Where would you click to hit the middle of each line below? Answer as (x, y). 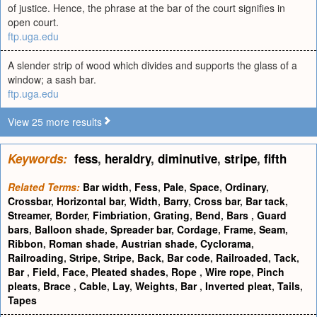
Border (71, 215)
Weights (155, 286)
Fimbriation (120, 215)
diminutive (188, 158)
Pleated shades (128, 272)
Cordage (197, 229)
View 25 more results (55, 122)
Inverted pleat (238, 286)
